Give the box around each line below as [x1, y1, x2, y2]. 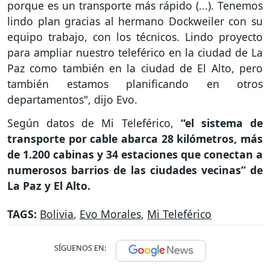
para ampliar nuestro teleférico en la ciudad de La [7, 45, 263, 60]
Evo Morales [80, 207, 141, 222]
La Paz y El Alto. [7, 178, 90, 193]
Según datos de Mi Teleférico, [7, 116, 181, 131]
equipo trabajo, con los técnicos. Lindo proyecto [7, 30, 263, 45]
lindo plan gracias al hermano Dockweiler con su [7, 14, 263, 29]
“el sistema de [180, 116, 263, 131]
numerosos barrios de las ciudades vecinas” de [7, 163, 263, 178]
